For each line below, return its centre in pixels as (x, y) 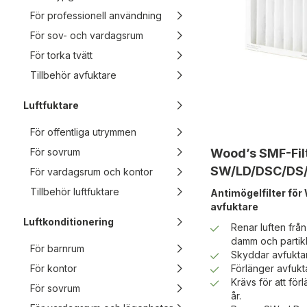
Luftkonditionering (69, 222)
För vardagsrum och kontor (91, 172)
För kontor (53, 268)
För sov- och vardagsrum (87, 35)
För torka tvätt (61, 55)
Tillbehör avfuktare (73, 75)
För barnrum (57, 248)
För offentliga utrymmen (83, 132)
